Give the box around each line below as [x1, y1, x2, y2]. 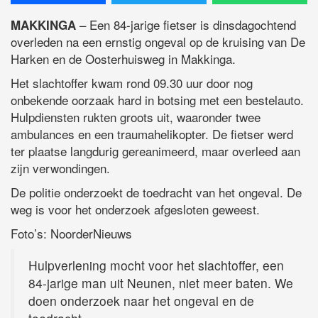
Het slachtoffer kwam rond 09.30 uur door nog [11, 73, 253, 92]
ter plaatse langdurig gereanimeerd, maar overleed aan [11, 141, 300, 160]
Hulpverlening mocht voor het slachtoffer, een [28, 256, 284, 274]
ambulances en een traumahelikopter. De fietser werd [11, 124, 293, 143]
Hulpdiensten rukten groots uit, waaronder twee [11, 107, 261, 126]
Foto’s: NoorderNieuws [11, 224, 132, 242]
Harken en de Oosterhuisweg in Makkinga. [11, 49, 236, 67]
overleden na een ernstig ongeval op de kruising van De [11, 32, 305, 50]
